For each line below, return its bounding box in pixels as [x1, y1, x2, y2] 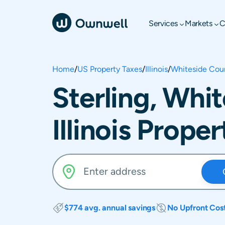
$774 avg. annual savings [64, 203, 156, 212]
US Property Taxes [77, 64, 142, 74]
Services [149, 19, 178, 28]
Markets [185, 19, 212, 28]
